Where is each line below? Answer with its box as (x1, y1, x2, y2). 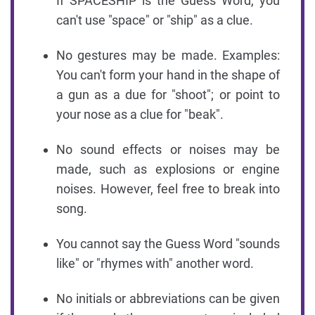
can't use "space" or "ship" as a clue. (56, 12, 253, 27)
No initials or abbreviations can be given (56, 290, 280, 306)
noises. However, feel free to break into (56, 181, 280, 196)
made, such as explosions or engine (56, 161, 280, 176)
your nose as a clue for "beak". (56, 106, 224, 122)
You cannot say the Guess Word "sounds (56, 236, 280, 251)
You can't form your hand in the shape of (56, 67, 280, 82)
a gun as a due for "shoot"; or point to (56, 86, 280, 102)
